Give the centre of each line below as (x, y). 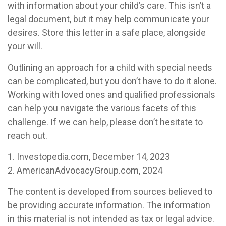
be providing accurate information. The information (109, 205)
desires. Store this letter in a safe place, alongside (107, 33)
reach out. (27, 135)
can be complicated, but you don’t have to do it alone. (112, 81)
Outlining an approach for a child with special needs (110, 67)
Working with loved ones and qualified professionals (111, 95)
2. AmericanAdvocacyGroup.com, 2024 (85, 170)
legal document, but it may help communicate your (108, 19)
